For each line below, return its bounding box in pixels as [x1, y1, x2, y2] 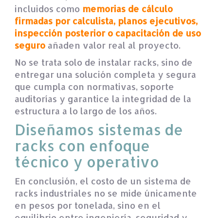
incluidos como [15, 2, 82, 14]
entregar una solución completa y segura [15, 68, 196, 80]
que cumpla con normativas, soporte [15, 80, 174, 92]
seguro [15, 39, 45, 51]
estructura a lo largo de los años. [15, 105, 157, 116]
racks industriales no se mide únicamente [15, 187, 197, 199]
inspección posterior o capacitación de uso [15, 27, 201, 38]
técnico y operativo [15, 152, 159, 171]
